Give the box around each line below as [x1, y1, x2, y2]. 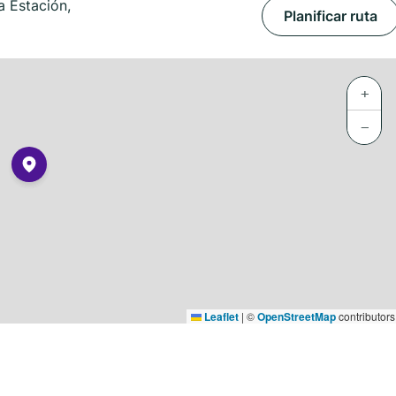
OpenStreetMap [257, 308, 336, 324]
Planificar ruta [284, 7, 377, 25]
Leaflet [202, 308, 239, 324]
